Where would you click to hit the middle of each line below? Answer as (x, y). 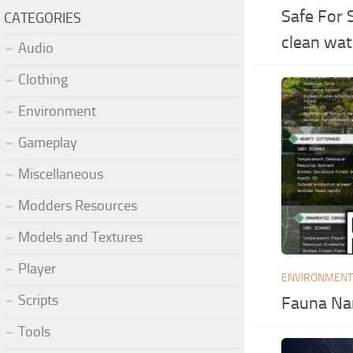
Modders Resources (78, 205)
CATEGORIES (43, 18)
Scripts (38, 300)
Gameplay (48, 142)
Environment (57, 111)
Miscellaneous (61, 174)
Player (37, 268)
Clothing (43, 79)
